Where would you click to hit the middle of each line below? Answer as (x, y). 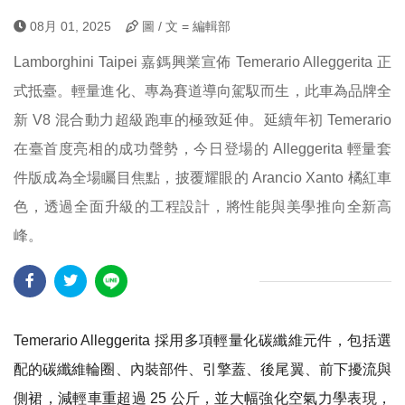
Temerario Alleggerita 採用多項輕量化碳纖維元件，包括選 (202, 340)
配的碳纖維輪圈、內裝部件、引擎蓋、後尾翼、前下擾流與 (202, 369)
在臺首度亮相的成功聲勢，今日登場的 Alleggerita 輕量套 (202, 149)
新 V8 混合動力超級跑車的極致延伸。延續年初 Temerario (202, 120)
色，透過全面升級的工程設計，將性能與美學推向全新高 (202, 207)
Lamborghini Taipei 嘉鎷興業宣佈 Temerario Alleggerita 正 (202, 62)
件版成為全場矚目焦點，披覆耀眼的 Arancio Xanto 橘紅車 (202, 178)
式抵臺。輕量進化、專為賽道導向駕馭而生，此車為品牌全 (202, 91)
